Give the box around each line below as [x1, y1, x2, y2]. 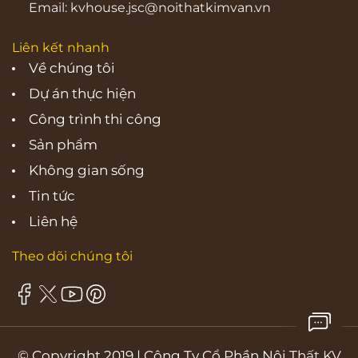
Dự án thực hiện [28, 85, 136, 101]
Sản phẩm [28, 136, 97, 153]
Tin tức [28, 187, 75, 204]
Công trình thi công [28, 110, 161, 127]
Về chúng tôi [28, 59, 115, 76]
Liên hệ [28, 213, 78, 229]
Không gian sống [28, 161, 145, 178]
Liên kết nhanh [12, 39, 109, 55]
